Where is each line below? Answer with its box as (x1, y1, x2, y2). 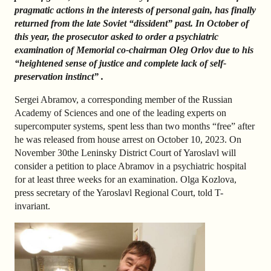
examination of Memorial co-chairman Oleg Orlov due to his (15, 45, 253, 56)
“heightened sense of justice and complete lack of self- (15, 58, 226, 69)
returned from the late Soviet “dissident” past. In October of (15, 18, 249, 29)
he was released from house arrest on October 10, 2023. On (15, 134, 241, 145)
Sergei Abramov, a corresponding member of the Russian (15, 94, 232, 105)
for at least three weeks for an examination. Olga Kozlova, (15, 174, 237, 185)
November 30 (15, 148, 67, 158)
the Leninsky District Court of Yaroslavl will (67, 148, 236, 158)
